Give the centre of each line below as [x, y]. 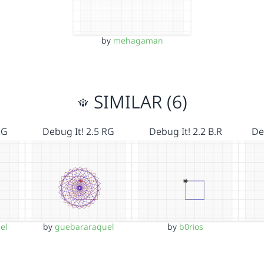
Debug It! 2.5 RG [79, 131]
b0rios [192, 226]
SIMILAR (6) [138, 101]
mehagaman [138, 40]
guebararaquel [85, 226]
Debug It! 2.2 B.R [185, 131]
